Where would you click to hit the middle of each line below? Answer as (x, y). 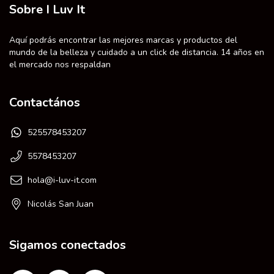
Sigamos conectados (68, 245)
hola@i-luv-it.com (62, 180)
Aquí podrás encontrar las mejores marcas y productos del (123, 40)
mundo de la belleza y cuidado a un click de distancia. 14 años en (137, 52)
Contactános (45, 102)
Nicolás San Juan (61, 204)
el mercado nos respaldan (60, 64)
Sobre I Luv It (47, 10)
